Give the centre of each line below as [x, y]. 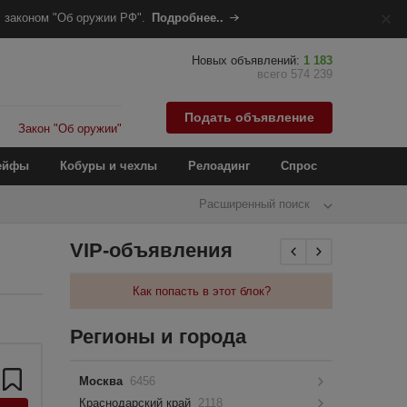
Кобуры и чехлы [109, 166]
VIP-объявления [152, 250]
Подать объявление [249, 117]
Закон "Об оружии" [70, 129]
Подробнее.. [187, 18]
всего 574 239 [295, 74]
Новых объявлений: [248, 60]
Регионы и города [159, 337]
